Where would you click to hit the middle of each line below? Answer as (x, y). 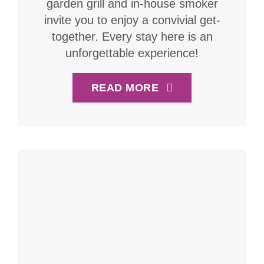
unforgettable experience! (132, 53)
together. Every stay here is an (132, 36)
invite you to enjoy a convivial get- (132, 20)
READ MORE (125, 88)
